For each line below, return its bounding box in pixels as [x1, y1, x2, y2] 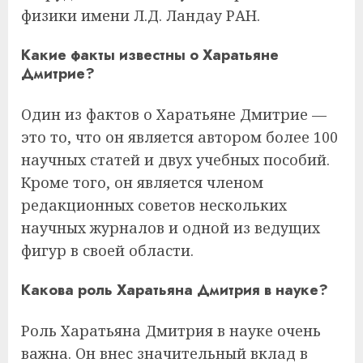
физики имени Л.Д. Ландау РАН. [21, 6, 260, 26]
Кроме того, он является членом [21, 172, 263, 192]
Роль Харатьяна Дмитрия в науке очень [21, 320, 321, 340]
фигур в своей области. [21, 240, 194, 260]
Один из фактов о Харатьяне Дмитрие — [21, 104, 327, 124]
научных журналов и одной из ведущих [21, 217, 320, 237]
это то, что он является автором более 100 [21, 126, 338, 147]
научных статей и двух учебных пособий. [21, 149, 330, 169]
